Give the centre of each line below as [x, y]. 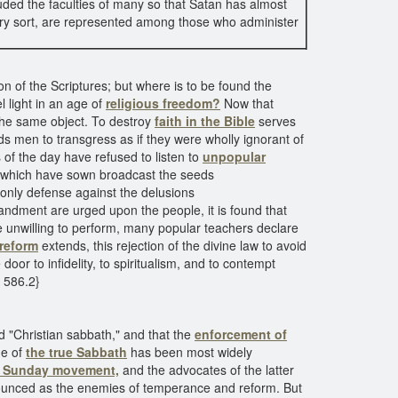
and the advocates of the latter [207, 370]
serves [277, 121]
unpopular [234, 156]
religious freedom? [163, 103]
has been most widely [190, 352]
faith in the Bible [205, 121]
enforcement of [241, 334]
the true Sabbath [76, 352]
